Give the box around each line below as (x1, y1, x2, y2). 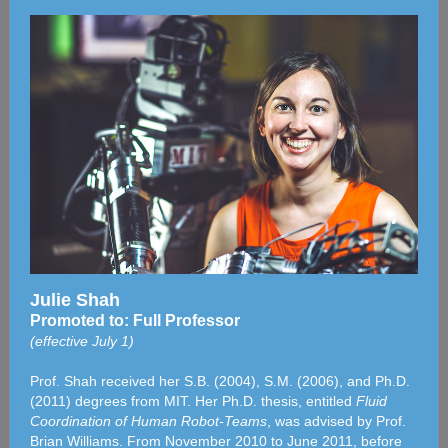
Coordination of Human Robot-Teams (30, 413, 267, 429)
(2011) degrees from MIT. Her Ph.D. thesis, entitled (30, 393, 356, 409)
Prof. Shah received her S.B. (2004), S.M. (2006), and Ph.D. (30, 373, 410, 389)
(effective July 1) (30, 333, 134, 349)
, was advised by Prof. (267, 413, 406, 429)
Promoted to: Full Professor (30, 312, 240, 329)
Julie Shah (30, 290, 120, 310)
